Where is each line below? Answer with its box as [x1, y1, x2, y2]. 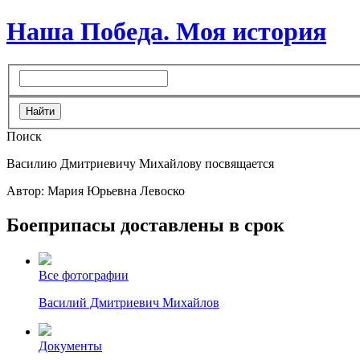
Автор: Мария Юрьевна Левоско [6, 184, 185, 198]
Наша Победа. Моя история [6, 17, 326, 47]
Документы [39, 338, 102, 353]
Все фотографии [39, 268, 129, 282]
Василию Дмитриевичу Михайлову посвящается [6, 157, 274, 171]
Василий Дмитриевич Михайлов [39, 295, 219, 309]
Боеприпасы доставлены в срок [6, 214, 284, 235]
